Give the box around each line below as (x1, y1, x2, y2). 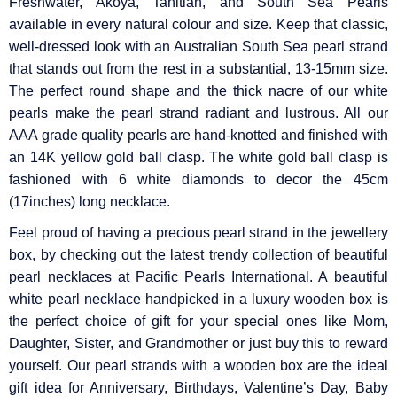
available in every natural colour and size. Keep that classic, (9, 16, 388, 32)
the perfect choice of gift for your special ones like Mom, (9, 313, 388, 329)
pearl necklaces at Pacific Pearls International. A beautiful (9, 269, 388, 284)
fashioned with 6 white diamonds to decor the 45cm (9, 171, 388, 187)
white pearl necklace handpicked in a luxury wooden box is (9, 291, 388, 307)
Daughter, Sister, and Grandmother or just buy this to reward (9, 335, 388, 351)
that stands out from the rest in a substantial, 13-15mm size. (9, 60, 388, 76)
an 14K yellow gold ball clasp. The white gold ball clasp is (9, 149, 388, 165)
